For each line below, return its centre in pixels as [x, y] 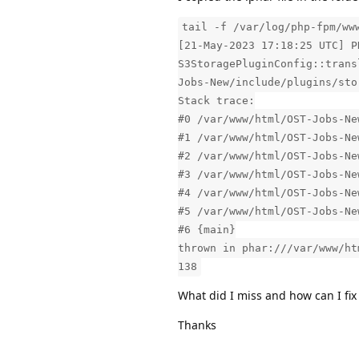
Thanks [197, 325]
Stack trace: [216, 100]
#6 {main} [207, 229]
